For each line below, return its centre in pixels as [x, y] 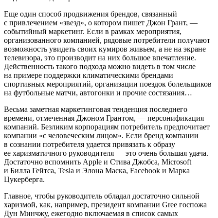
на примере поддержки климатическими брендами [89, 75]
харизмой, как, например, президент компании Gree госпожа [105, 205]
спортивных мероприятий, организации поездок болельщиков [108, 84]
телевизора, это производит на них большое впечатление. [100, 58]
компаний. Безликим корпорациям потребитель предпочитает [107, 127]
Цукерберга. [24, 180]
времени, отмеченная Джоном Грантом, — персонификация [104, 118]
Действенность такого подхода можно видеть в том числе [100, 67]
